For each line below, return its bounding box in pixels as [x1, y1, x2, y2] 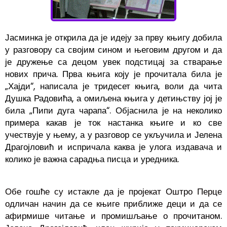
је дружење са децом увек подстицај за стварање [5, 55, 222, 68]
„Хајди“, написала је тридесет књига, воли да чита [5, 80, 222, 92]
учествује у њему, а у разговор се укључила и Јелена [5, 128, 222, 141]
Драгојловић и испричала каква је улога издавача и [5, 140, 222, 153]
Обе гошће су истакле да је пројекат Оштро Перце [5, 185, 222, 198]
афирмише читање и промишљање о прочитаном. [5, 209, 222, 222]
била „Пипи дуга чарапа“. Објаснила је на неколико [5, 104, 222, 117]
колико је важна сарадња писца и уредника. [5, 153, 179, 165]
